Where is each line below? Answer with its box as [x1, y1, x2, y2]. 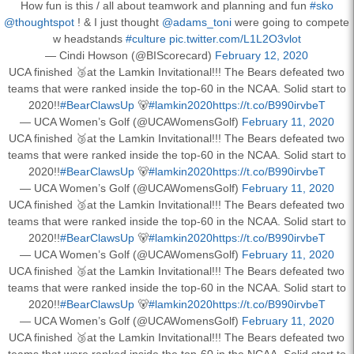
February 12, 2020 [215, 48, 308, 62]
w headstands [52, 32, 126, 45]
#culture [125, 32, 166, 45]
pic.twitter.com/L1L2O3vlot [168, 32, 301, 45]
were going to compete [232, 15, 349, 28]
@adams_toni [162, 15, 232, 28]
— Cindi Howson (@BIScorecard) [45, 48, 215, 62]
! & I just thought [74, 15, 162, 28]
